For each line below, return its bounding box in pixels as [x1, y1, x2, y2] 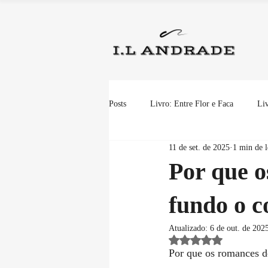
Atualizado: [169, 223, 210, 233]
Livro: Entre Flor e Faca [150, 99, 233, 109]
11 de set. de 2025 [169, 143, 230, 153]
